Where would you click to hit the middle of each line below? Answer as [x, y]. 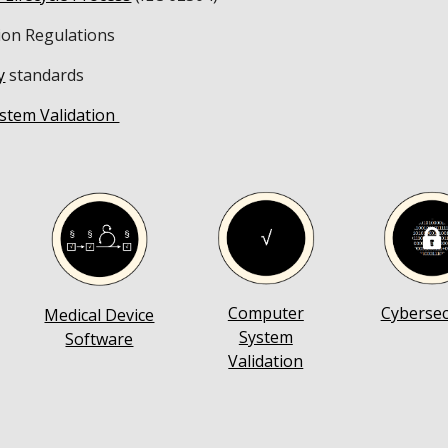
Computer [265, 313]
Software [99, 339]
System [265, 337]
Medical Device [99, 315]
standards [45, 75]
